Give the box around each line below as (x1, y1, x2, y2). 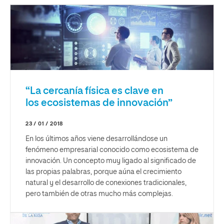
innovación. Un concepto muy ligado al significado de (25, 157, 196, 164)
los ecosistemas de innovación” (25, 97, 172, 108)
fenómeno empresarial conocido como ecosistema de (25, 146, 198, 153)
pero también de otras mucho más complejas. (25, 190, 173, 197)
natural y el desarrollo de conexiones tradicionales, (25, 179, 186, 186)
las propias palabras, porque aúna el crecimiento (25, 168, 181, 175)
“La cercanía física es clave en (25, 85, 163, 96)
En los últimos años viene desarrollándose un (25, 135, 167, 142)
